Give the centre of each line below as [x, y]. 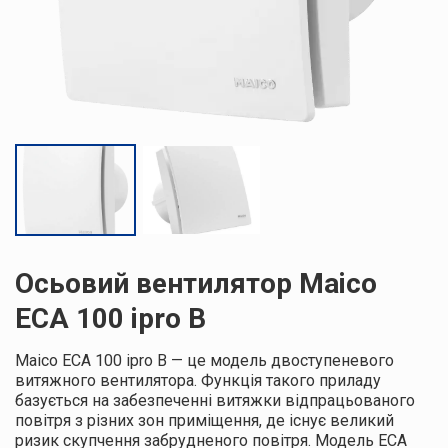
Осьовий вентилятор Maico [196, 283]
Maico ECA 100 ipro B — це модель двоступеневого [204, 360]
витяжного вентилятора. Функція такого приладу [198, 380]
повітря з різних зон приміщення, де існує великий [204, 420]
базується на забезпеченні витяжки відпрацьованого [215, 400]
